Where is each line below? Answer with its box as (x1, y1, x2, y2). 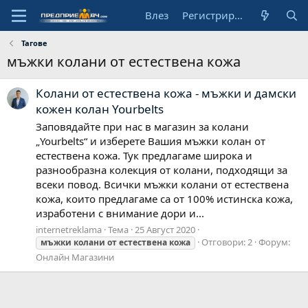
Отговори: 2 (201, 235, 252, 248)
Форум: (258, 235, 290, 248)
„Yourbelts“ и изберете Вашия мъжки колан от (36, 134, 265, 148)
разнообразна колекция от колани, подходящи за (36, 163, 287, 177)
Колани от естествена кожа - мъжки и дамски (36, 85, 296, 102)
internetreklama (36, 223, 102, 236)
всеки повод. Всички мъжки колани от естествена (36, 177, 289, 192)
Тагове (21, 38, 47, 48)
